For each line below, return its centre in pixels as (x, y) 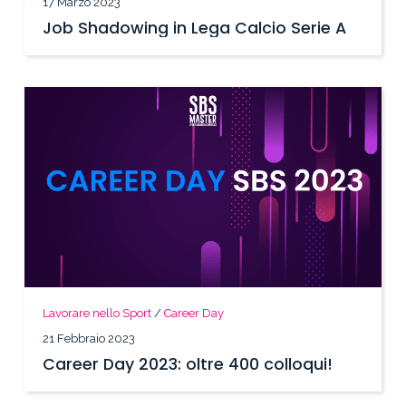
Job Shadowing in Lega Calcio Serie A (195, 29)
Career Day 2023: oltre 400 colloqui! (188, 365)
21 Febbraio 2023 (89, 339)
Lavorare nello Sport (97, 314)
